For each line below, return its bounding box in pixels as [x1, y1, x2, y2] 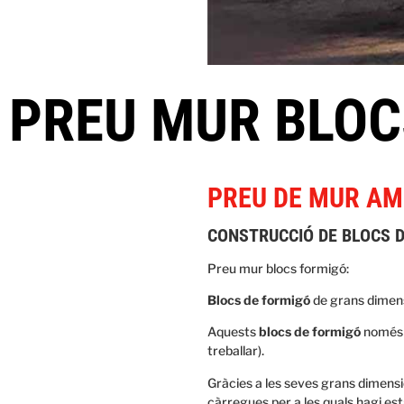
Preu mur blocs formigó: [207, 260, 349, 276]
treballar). [207, 343, 264, 359]
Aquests [207, 324, 259, 340]
